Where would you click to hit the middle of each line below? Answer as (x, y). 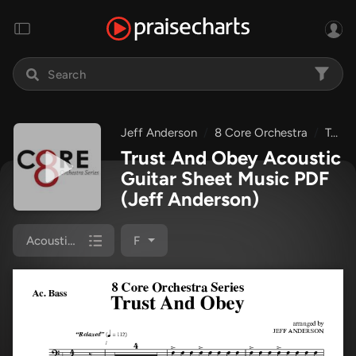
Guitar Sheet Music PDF (225, 178)
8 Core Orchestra (261, 133)
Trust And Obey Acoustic (231, 158)
